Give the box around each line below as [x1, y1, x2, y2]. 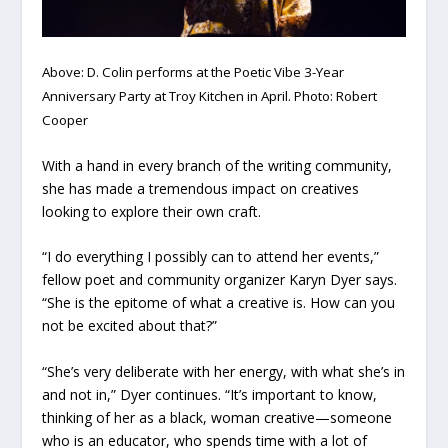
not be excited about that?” [42, 316, 218, 336]
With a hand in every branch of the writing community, [42, 156, 393, 176]
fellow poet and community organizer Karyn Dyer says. [42, 270, 398, 290]
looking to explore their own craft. [42, 202, 262, 222]
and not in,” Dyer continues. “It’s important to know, [42, 384, 378, 404]
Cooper [42, 110, 89, 129]
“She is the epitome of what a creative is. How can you [42, 293, 396, 313]
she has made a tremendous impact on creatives [42, 179, 360, 199]
